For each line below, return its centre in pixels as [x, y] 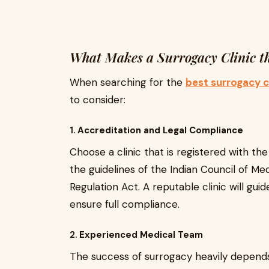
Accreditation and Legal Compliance [160, 130]
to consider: [98, 100]
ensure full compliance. [125, 204]
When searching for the [128, 82]
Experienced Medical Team [141, 235]
